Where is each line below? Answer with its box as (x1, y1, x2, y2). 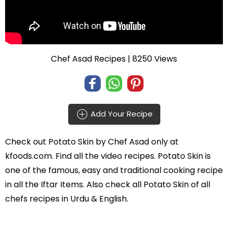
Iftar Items (41, 178, 83, 190)
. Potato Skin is (154, 150, 211, 162)
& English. (91, 192, 128, 205)
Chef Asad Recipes (51, 52, 126, 65)
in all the (5, 178, 41, 190)
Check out (5, 135, 48, 148)
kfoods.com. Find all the (5, 150, 101, 162)
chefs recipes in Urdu (5, 192, 91, 205)
